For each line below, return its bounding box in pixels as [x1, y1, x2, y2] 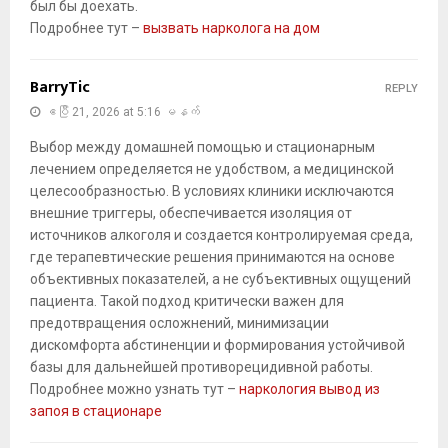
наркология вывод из [239, 381, 380, 398]
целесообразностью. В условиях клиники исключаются [30, 183, 394, 200]
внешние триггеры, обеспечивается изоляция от [30, 205, 352, 222]
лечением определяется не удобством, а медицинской [30, 161, 394, 178]
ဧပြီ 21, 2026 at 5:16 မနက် [45, 105, 200, 120]
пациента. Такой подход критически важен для [30, 293, 344, 310]
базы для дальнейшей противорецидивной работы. [30, 359, 373, 376]
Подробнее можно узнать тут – [30, 381, 239, 398]
